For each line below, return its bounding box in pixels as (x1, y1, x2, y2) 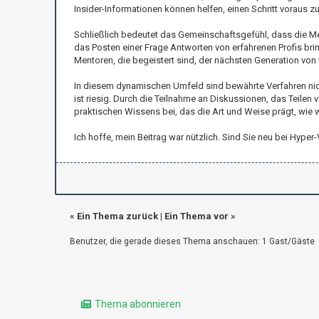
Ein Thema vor (164, 210, 229, 221)
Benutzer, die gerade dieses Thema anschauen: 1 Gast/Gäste (69, 236, 315, 246)
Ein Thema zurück (76, 210, 158, 221)
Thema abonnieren (95, 298, 182, 310)
